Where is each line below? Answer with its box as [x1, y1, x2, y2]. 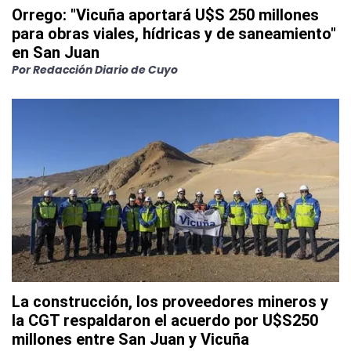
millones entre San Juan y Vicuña [12, 330, 249, 349]
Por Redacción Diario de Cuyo [12, 62, 178, 78]
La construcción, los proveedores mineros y [12, 292, 328, 312]
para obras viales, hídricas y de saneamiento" [12, 24, 336, 44]
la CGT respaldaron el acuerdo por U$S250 [12, 311, 318, 331]
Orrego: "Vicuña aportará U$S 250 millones [12, 5, 319, 25]
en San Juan [12, 43, 100, 63]
